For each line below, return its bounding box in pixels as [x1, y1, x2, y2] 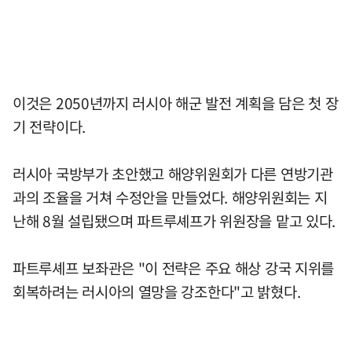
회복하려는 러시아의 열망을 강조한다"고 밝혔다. [13, 280, 301, 302]
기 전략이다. [13, 115, 86, 137]
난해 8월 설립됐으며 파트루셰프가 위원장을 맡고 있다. [13, 209, 336, 232]
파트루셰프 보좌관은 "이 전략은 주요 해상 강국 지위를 [13, 256, 335, 279]
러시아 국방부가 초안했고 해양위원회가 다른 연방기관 [13, 162, 333, 185]
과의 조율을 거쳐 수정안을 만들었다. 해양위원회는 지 [13, 185, 328, 208]
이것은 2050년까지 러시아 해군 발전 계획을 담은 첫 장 [13, 91, 339, 114]
